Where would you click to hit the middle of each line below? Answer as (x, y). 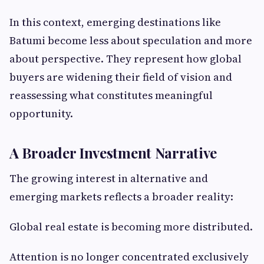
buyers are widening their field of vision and (121, 77)
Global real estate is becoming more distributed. (131, 227)
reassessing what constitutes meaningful (111, 95)
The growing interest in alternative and (109, 179)
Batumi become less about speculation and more (131, 41)
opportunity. (41, 114)
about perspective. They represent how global (126, 59)
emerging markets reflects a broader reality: (121, 197)
